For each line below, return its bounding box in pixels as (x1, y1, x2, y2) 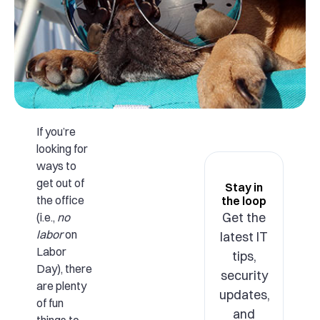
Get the (222, 209, 266, 226)
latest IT (220, 229, 269, 245)
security (220, 267, 268, 284)
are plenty (36, 279, 86, 293)
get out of (36, 176, 84, 190)
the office (36, 193, 84, 207)
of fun (36, 296, 64, 310)
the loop (221, 194, 267, 208)
